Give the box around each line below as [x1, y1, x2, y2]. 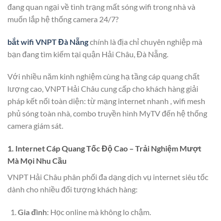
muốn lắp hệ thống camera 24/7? [7, 14, 118, 24]
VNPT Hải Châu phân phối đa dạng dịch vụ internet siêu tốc [7, 172, 208, 182]
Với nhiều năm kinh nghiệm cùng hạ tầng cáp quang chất [7, 72, 200, 81]
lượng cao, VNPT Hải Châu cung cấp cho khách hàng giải [7, 84, 198, 94]
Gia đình [17, 207, 47, 217]
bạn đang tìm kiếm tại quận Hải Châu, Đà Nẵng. [7, 49, 168, 59]
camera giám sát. [7, 121, 63, 131]
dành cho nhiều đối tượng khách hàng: [7, 184, 138, 194]
